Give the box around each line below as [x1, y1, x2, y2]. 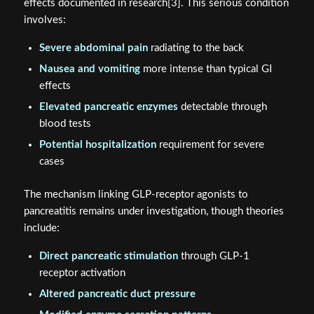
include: [23, 223, 60, 234]
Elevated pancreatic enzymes [39, 102, 178, 113]
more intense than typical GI [139, 64, 272, 75]
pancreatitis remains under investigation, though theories [23, 206, 284, 217]
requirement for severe [156, 139, 264, 151]
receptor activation [39, 267, 125, 278]
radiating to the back [147, 43, 244, 54]
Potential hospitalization [39, 139, 156, 151]
